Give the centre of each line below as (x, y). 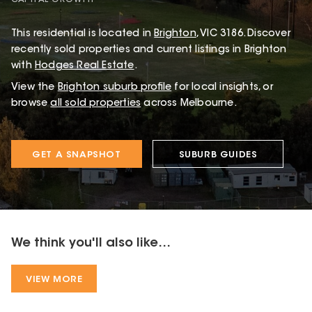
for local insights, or (224, 87)
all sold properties (96, 103)
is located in (119, 34)
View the (33, 87)
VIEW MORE (54, 279)
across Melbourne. (190, 103)
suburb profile (136, 87)
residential (60, 34)
